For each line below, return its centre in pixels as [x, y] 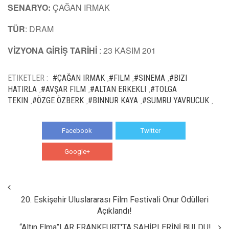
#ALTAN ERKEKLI [118, 89]
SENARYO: [29, 7]
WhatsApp [151, 151]
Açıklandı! [114, 211]
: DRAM [39, 29]
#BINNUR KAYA [113, 100]
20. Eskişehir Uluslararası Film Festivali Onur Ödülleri [114, 199]
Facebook [77, 130]
